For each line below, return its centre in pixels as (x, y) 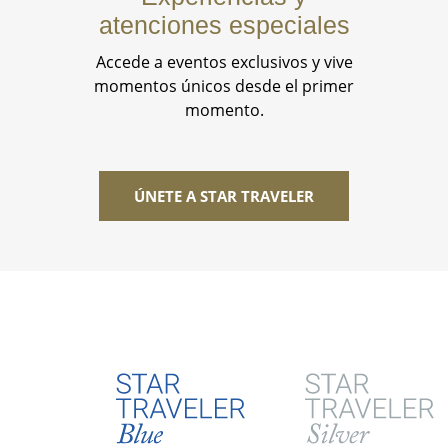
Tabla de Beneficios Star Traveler (333, 360)
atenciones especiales (224, 24)
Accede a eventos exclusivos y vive (224, 61)
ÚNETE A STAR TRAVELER (224, 196)
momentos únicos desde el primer (224, 85)
